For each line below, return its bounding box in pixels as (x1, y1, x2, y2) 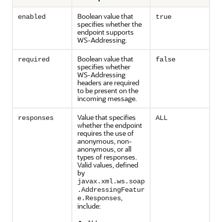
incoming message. (77, 94, 137, 103)
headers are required (77, 78, 139, 87)
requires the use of (77, 128, 134, 138)
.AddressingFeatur (77, 186, 145, 194)
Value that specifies (77, 112, 136, 122)
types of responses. (77, 152, 137, 162)
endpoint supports (77, 27, 134, 37)
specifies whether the (77, 19, 142, 29)
